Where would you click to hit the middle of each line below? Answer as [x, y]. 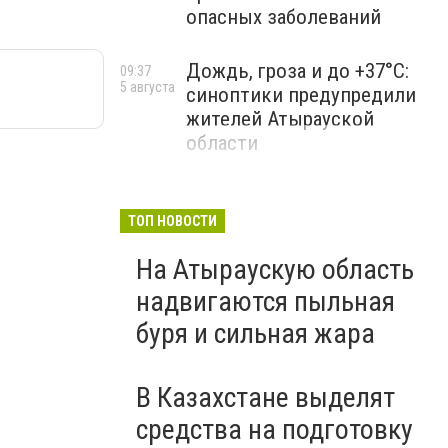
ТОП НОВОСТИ [172, 221]
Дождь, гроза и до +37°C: [297, 71]
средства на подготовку [274, 429]
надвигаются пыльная [265, 301]
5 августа [147, 87]
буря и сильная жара [255, 333]
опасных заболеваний [283, 17]
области [222, 143]
